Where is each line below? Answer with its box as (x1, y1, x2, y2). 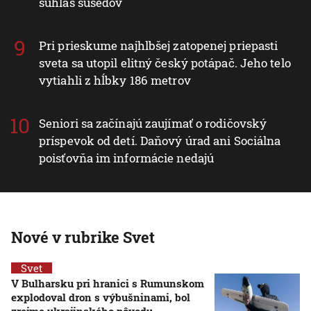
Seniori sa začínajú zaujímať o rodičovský (39, 115, 267, 131)
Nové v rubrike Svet (11, 226, 155, 247)
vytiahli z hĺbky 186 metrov (39, 72, 191, 88)
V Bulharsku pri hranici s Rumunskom (11, 276, 204, 290)
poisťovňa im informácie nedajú (39, 149, 215, 166)
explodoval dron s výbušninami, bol (11, 289, 190, 304)
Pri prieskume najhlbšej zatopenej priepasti (39, 37, 278, 53)
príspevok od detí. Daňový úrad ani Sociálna (39, 132, 281, 149)
